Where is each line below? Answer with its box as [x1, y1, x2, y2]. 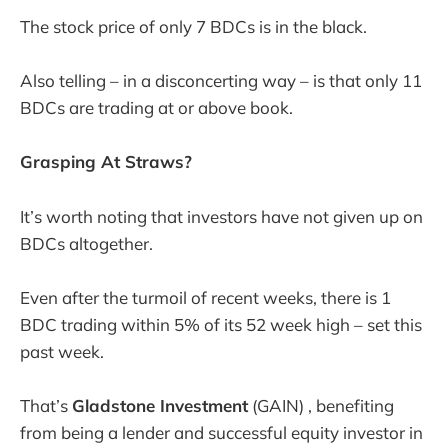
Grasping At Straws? [20, 151, 192, 173]
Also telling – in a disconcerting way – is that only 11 [20, 70, 422, 92]
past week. [20, 340, 104, 362]
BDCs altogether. [20, 232, 153, 254]
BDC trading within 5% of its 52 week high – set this [20, 313, 422, 335]
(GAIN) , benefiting [248, 394, 394, 416]
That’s [20, 394, 72, 416]
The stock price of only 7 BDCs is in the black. [20, 16, 367, 38]
